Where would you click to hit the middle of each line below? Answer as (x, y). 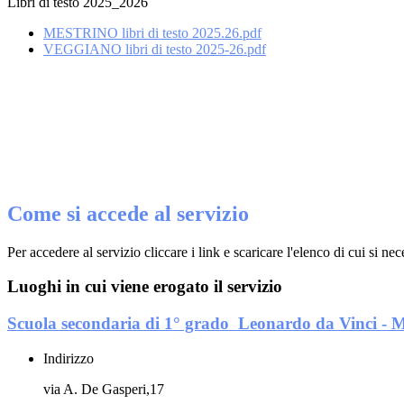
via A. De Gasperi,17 (104, 389)
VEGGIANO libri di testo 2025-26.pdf (155, 49)
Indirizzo (69, 358)
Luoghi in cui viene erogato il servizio (145, 287)
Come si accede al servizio (128, 213)
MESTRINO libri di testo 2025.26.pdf (152, 32)
